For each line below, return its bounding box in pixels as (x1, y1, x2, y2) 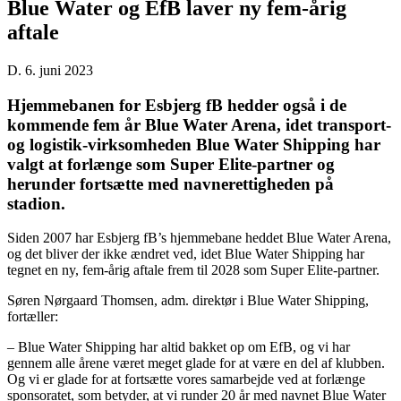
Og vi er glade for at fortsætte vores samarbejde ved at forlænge (7, 371, 365, 388)
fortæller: (7, 309, 58, 325)
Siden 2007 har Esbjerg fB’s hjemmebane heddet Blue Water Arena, (7, 230, 391, 246)
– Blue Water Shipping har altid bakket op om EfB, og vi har (7, 339, 350, 355)
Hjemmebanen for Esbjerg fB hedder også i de (7, 95, 346, 115)
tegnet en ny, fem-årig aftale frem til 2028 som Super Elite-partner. (7, 262, 380, 278)
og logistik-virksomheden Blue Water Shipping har (7, 134, 380, 154)
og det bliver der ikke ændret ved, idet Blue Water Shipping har (7, 246, 364, 262)
